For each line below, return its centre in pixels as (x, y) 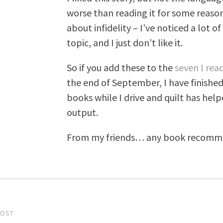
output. (82, 112)
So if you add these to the (120, 67)
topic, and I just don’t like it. (124, 43)
